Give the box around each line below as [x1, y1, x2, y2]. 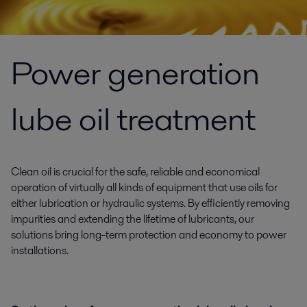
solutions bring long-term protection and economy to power [11, 227, 286, 243]
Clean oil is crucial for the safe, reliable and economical [11, 164, 260, 180]
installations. [11, 243, 69, 258]
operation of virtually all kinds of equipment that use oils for [11, 180, 278, 195]
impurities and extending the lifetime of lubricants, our [11, 211, 254, 227]
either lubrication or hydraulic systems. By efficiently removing [11, 195, 290, 211]
